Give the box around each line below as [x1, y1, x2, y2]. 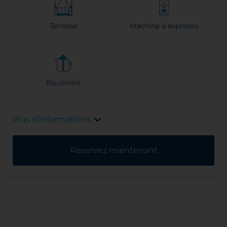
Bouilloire [46, 78, 81, 88]
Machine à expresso [129, 21, 199, 31]
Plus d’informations [13, 115, 91, 125]
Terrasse [49, 21, 78, 31]
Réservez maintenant [69, 145, 158, 156]
